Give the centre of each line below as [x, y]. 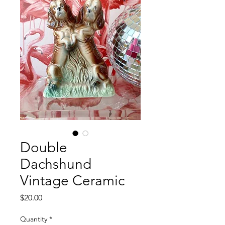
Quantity [34, 219]
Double [44, 147]
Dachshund [56, 164]
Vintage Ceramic [72, 181]
